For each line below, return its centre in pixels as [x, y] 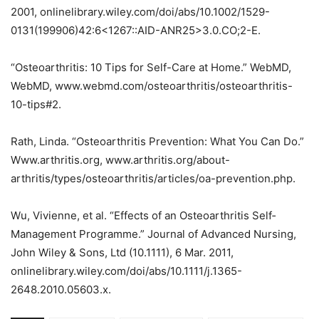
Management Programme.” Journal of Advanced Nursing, [153, 234]
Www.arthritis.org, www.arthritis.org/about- [120, 159]
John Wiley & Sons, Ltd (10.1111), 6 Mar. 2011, [122, 252]
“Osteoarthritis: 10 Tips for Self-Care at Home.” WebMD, [151, 67]
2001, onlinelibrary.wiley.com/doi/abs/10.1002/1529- [140, 11]
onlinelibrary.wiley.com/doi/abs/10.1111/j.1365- [126, 271]
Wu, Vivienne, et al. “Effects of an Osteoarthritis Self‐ [143, 215]
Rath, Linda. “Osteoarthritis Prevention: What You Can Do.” [157, 141]
